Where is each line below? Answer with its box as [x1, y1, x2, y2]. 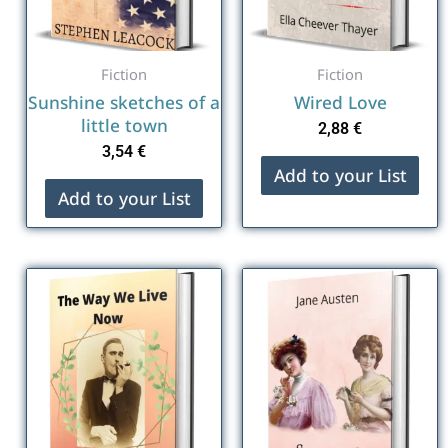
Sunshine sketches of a [28, 90, 220, 115]
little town [80, 113, 168, 138]
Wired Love [293, 90, 387, 115]
